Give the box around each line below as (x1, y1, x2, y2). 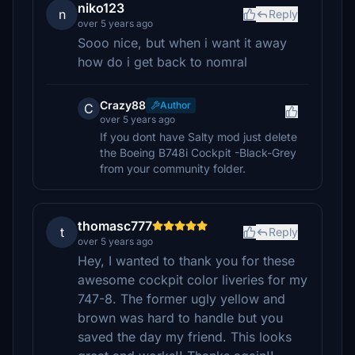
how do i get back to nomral (78, 54, 247, 70)
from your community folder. (100, 162, 246, 175)
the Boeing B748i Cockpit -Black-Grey (100, 146, 296, 159)
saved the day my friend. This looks (78, 329, 292, 345)
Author (160, 99, 191, 111)
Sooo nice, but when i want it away (78, 35, 287, 51)
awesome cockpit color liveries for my (78, 272, 307, 288)
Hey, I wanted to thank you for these (78, 253, 295, 269)
